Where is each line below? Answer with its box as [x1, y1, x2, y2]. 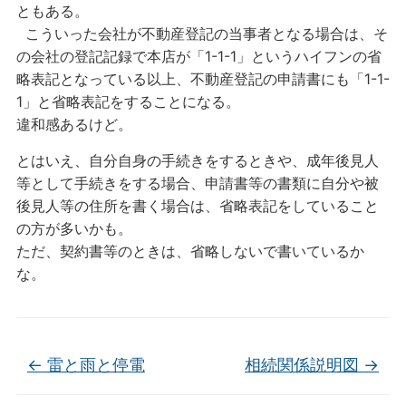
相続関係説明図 [245, 355, 364, 374]
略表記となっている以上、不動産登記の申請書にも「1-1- [15, 70, 390, 88]
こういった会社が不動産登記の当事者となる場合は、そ [15, 24, 388, 43]
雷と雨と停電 [42, 355, 145, 374]
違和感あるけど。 [15, 115, 132, 133]
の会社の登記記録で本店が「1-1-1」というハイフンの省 [15, 47, 382, 65]
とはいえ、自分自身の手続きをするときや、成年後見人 [15, 151, 379, 169]
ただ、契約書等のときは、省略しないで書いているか [15, 242, 364, 260]
